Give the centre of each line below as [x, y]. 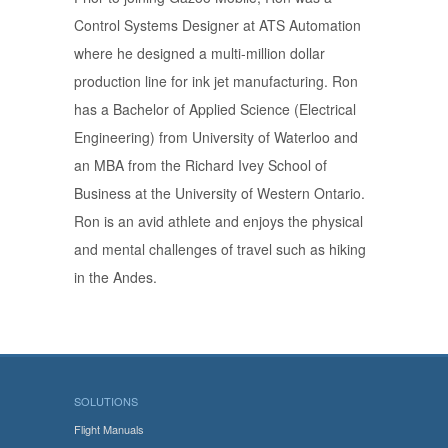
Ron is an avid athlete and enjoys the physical [218, 220]
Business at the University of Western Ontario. [219, 192]
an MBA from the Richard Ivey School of [200, 164]
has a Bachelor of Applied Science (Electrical [215, 108]
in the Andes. [115, 276]
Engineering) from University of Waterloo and [216, 136]
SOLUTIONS [106, 400]
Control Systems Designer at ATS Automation [217, 24]
